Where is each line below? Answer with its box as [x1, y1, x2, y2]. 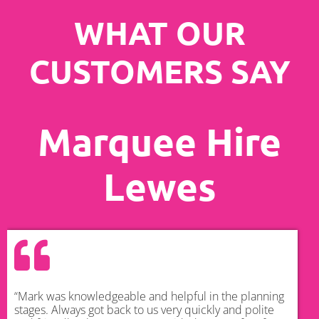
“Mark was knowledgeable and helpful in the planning [14, 288, 284, 305]
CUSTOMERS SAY [28, 51, 291, 92]
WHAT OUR [73, 13, 246, 53]
